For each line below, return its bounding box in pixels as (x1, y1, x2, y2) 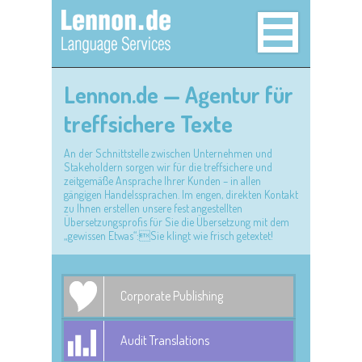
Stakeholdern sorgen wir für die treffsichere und (64, 160, 272, 174)
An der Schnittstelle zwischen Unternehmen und (64, 146, 272, 160)
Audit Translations (120, 332, 209, 348)
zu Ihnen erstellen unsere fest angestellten (64, 201, 242, 215)
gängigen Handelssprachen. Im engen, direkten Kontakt (64, 187, 298, 201)
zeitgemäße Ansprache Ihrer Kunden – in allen (64, 174, 261, 187)
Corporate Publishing (120, 288, 223, 304)
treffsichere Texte (64, 109, 233, 138)
